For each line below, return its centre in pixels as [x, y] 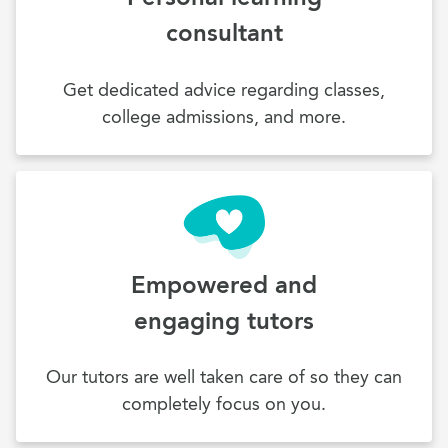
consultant [224, 33]
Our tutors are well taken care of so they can [224, 377]
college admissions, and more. [224, 116]
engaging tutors [224, 320]
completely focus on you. [224, 404]
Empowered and [224, 284]
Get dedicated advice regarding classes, [224, 89]
